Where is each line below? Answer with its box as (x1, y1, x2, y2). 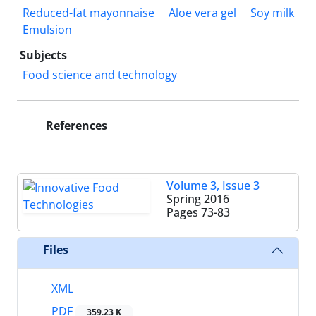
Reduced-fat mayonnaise (23, 4, 154, 20)
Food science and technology (23, 66, 177, 83)
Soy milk (250, 4, 294, 20)
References (43, 117, 107, 133)
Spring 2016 (166, 190, 229, 207)
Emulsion (23, 21, 72, 37)
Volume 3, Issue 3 (166, 177, 260, 193)
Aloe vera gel (169, 4, 236, 20)
